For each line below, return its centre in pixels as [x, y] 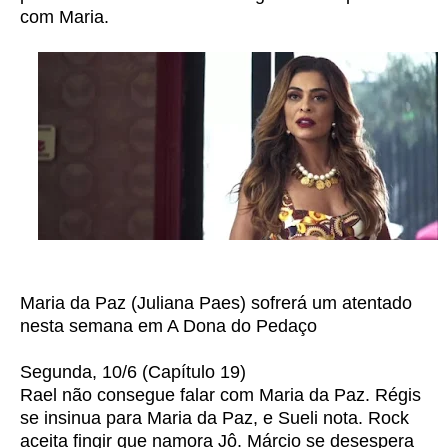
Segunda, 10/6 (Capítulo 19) [133, 372]
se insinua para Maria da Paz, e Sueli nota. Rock [214, 418]
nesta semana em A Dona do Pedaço [168, 326]
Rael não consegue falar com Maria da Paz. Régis [220, 395]
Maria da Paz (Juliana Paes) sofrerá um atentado [216, 303]
